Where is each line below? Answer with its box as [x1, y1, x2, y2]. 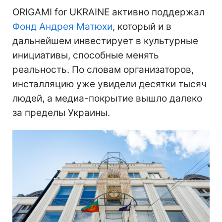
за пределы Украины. [12, 107, 110, 118]
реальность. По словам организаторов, [12, 63, 194, 75]
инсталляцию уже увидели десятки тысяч [12, 78, 207, 90]
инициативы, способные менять [12, 49, 159, 61]
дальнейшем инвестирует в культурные [12, 35, 198, 47]
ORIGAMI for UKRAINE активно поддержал [12, 6, 205, 18]
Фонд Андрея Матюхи [12, 20, 112, 32]
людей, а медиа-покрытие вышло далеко [12, 92, 202, 104]
